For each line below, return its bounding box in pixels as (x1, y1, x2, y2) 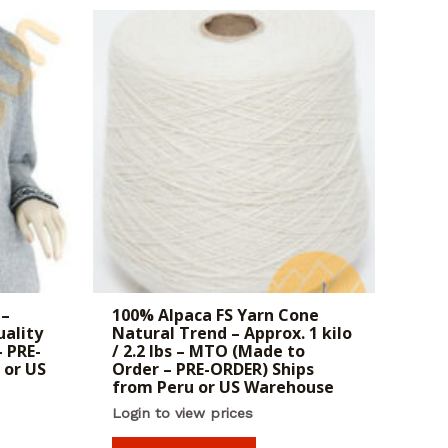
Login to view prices (111, 404, 253, 421)
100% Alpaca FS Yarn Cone (111, 303, 319, 326)
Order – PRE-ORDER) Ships (111, 357, 314, 380)
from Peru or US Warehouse (111, 375, 334, 398)
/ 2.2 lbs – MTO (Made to (111, 339, 305, 362)
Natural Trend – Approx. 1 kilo (111, 321, 352, 344)
